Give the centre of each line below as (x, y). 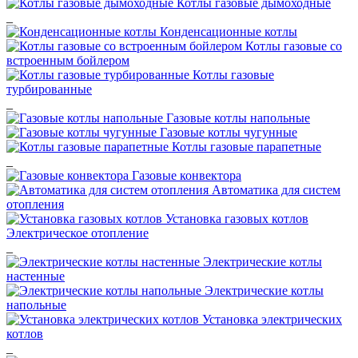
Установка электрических (272, 319)
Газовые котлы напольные (238, 118)
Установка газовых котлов (237, 219)
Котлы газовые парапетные (247, 147)
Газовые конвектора (187, 175)
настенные (36, 276)
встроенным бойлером (68, 60)
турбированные (49, 89)
